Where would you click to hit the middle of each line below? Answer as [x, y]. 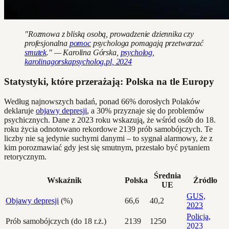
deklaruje [20, 110]
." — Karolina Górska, [84, 53]
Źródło [205, 180]
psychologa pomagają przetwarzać [147, 43]
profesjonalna [47, 43]
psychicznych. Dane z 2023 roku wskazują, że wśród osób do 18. [110, 120]
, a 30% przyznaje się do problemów [146, 110]
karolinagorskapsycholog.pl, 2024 [78, 62]
